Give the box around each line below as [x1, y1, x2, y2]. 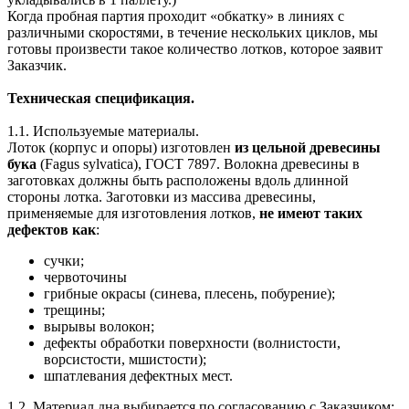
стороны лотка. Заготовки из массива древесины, [7, 188, 316, 204]
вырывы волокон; [44, 318, 154, 334]
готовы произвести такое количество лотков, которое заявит [7, 40, 383, 57]
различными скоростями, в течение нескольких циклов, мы [7, 24, 378, 40]
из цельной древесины [235, 139, 381, 155]
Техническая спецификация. [7, 89, 198, 106]
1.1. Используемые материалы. [7, 122, 203, 139]
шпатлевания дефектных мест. [44, 367, 233, 383]
